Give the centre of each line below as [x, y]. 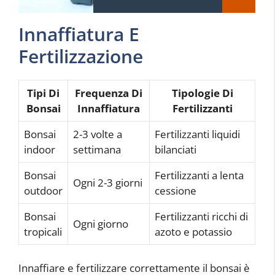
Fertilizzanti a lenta [199, 175]
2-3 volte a [98, 134]
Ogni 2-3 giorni [108, 182]
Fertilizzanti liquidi [197, 134]
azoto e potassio [193, 231]
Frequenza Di [109, 93]
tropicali [43, 231]
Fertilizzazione [81, 56]
